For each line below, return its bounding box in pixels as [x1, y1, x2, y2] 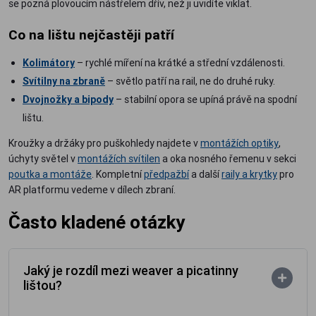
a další [189, 167, 221, 181]
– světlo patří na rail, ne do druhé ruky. [105, 74, 275, 87]
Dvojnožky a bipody [23, 92, 114, 106]
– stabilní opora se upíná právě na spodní [114, 92, 297, 106]
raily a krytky [221, 167, 277, 181]
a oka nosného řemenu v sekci [160, 152, 296, 165]
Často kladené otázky [8, 210, 185, 233]
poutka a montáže [8, 167, 92, 181]
